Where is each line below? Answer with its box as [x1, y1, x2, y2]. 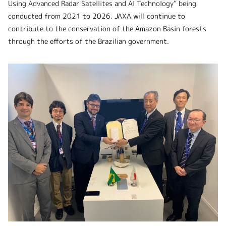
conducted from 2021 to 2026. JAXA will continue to [8, 11, 185, 21]
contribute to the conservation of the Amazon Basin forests [8, 24, 206, 34]
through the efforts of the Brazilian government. [8, 36, 169, 46]
